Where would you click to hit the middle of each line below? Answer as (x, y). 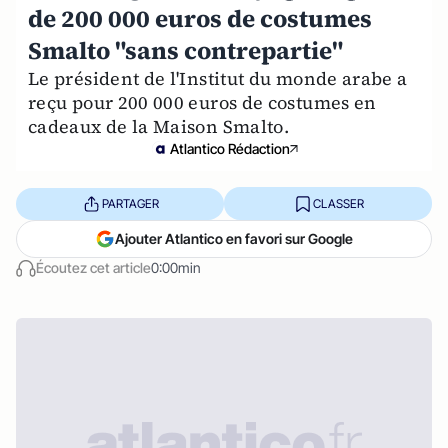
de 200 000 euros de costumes (200, 18)
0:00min (176, 267)
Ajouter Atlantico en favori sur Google (234, 238)
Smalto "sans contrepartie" (185, 50)
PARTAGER (130, 203)
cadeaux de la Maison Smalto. (159, 126)
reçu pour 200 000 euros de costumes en (202, 102)
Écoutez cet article (93, 267)
